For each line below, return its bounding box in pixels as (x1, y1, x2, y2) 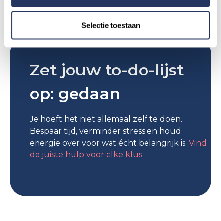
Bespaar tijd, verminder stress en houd (30, 126, 181, 136)
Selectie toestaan (81, 21, 140, 29)
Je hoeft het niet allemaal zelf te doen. (30, 114, 182, 124)
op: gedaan (30, 83, 120, 103)
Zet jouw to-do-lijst (30, 60, 184, 79)
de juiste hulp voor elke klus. (30, 149, 144, 159)
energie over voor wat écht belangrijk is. (30, 138, 189, 147)
